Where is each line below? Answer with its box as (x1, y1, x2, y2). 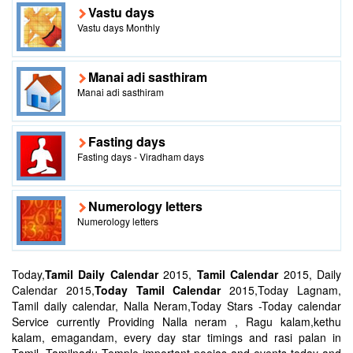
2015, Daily (278, 266, 342, 282)
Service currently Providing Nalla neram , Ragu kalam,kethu (12, 313, 341, 329)
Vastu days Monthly (77, 20, 160, 34)
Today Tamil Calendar (94, 281, 221, 298)
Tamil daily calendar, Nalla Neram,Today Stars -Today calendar (12, 297, 341, 314)
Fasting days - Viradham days (77, 149, 204, 163)
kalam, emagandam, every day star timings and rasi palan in (12, 329, 341, 345)
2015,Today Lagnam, (221, 281, 342, 298)
